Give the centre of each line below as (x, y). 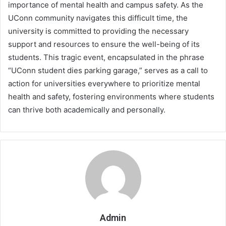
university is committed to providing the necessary (98, 31)
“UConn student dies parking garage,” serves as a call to (108, 71)
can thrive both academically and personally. (87, 110)
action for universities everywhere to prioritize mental (104, 84)
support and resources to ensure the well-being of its (104, 44)
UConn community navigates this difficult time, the (98, 18)
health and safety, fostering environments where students (111, 97)
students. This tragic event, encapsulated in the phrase (106, 58)
